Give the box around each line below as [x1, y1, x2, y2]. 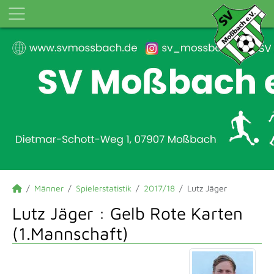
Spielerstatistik [76, 183, 131, 193]
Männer [34, 183, 64, 193]
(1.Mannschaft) [12, 223, 128, 243]
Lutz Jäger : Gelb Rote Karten [12, 203, 243, 223]
